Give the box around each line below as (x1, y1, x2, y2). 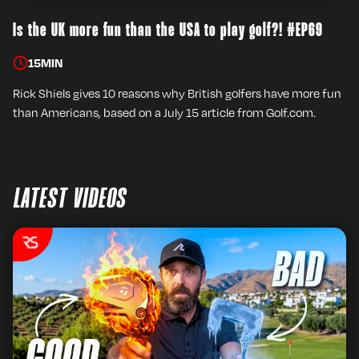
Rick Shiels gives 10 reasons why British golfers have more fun (13, 86, 341, 100)
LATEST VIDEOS (13, 186, 126, 214)
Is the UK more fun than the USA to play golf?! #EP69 (13, 22, 323, 40)
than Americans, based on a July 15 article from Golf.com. (13, 105, 316, 119)
